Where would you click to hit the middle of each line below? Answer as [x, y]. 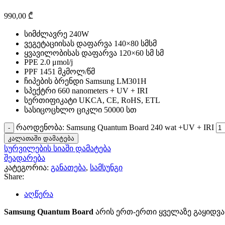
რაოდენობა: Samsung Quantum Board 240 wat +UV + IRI [115, 127]
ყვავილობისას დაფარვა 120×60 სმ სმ [94, 53]
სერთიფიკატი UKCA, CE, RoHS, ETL [92, 100]
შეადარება [25, 158]
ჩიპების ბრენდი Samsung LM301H [85, 81]
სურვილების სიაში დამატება [58, 148]
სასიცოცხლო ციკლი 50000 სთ [80, 109]
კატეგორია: [26, 167]
